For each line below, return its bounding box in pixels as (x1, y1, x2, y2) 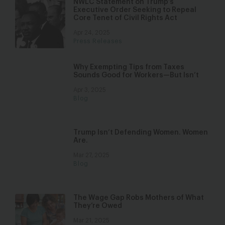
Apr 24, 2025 (73, 30, 110, 36)
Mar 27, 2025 (73, 152, 109, 158)
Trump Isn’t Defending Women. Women (73, 129, 208, 136)
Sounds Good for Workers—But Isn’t (73, 72, 199, 79)
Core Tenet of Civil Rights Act (73, 15, 177, 22)
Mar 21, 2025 (73, 217, 109, 223)
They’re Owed (73, 202, 122, 209)
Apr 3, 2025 (73, 87, 106, 93)
